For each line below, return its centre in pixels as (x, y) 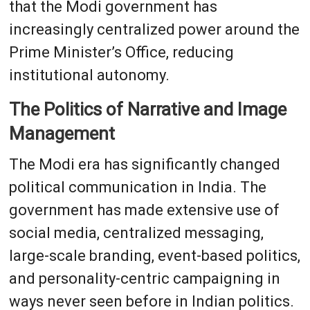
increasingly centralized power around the (154, 29)
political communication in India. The (137, 187)
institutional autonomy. (89, 75)
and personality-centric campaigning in (144, 278)
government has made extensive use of (144, 210)
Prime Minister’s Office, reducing (121, 52)
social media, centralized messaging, (136, 232)
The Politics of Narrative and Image (147, 109)
